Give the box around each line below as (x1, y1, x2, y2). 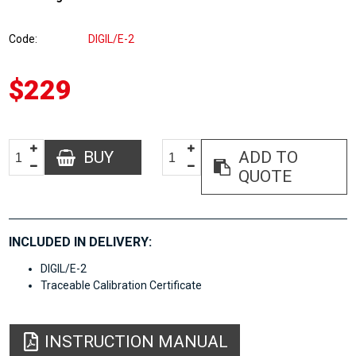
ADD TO (238, 148, 299, 167)
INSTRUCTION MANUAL (44, 332, 229, 352)
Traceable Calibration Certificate (41, 279, 203, 292)
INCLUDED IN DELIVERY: (9, 234, 153, 250)
